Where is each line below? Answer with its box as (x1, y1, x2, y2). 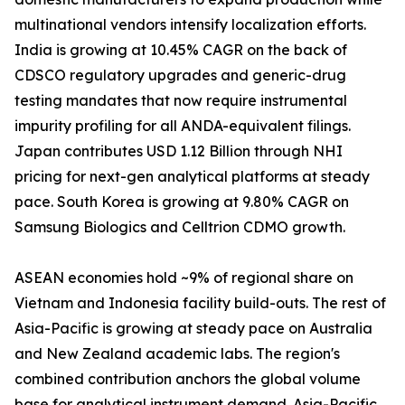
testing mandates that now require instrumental (14, 91, 347, 110)
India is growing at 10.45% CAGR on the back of (14, 41, 347, 60)
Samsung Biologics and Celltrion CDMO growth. (14, 218, 345, 237)
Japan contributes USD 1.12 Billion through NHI (14, 142, 343, 161)
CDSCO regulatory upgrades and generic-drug (14, 66, 346, 85)
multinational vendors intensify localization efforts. (14, 15, 366, 34)
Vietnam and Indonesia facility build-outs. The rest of (14, 294, 386, 313)
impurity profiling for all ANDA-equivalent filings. (14, 117, 351, 136)
